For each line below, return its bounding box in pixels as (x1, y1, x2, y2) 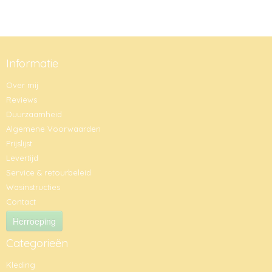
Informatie (6, 56, 58, 70)
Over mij (6, 80, 38, 90)
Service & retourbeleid (6, 167, 91, 177)
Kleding (6, 259, 35, 270)
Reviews (6, 94, 37, 104)
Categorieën (6, 236, 68, 250)
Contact (6, 196, 36, 206)
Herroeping (13, 214, 56, 227)
